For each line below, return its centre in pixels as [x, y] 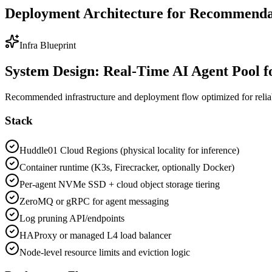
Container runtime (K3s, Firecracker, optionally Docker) [127, 167]
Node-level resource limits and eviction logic [105, 252]
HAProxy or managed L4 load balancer [95, 235]
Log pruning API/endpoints [72, 218]
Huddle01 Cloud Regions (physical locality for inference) [129, 150]
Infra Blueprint [48, 46]
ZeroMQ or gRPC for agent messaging [94, 201]
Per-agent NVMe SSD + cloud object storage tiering [120, 184]
